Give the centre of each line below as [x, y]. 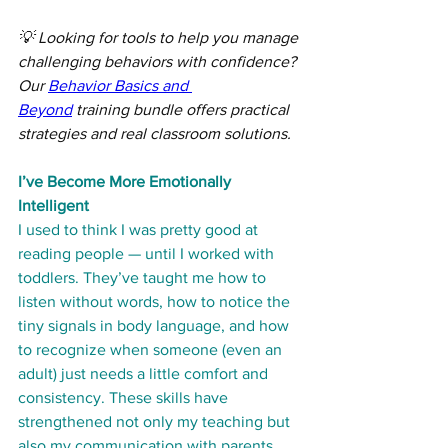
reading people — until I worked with [148, 254]
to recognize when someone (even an [152, 350]
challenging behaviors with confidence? [159, 62]
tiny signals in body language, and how [155, 326]
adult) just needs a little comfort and [145, 374]
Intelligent [53, 206]
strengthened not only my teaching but [156, 422]
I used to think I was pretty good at [140, 230]
